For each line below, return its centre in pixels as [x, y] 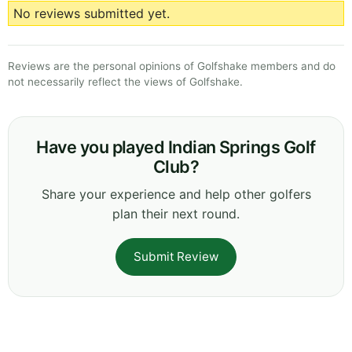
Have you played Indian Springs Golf [176, 147]
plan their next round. [176, 214]
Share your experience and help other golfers [176, 194]
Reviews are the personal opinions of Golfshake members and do [172, 66]
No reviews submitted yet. [92, 14]
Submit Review [176, 257]
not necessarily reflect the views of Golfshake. [125, 82]
